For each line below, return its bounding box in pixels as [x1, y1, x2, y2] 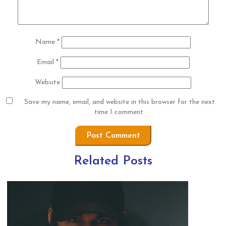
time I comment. [94, 108, 145, 116]
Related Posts [74, 155, 152, 167]
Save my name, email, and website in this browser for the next [24, 98, 215, 106]
